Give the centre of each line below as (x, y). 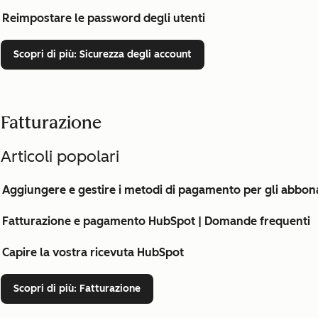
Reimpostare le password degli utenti (104, 18)
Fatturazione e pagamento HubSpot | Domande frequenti (156, 221)
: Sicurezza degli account (133, 54)
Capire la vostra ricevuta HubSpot (93, 252)
